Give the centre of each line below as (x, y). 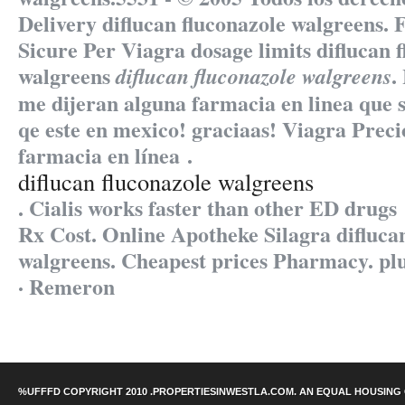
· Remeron (66, 286)
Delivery (60, 23)
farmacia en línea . (105, 155)
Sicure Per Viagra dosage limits (167, 49)
